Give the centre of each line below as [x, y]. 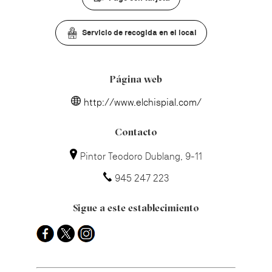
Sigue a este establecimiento [136, 209]
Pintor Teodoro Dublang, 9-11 [141, 156]
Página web [136, 80]
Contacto [136, 133]
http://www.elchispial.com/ [142, 102]
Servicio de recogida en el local [139, 33]
